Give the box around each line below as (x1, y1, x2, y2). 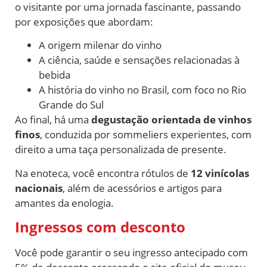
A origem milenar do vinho (39, 38, 162, 52)
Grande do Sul (39, 98, 104, 112)
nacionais (15, 181, 63, 195)
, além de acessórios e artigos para (63, 181, 222, 195)
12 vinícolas (191, 166, 249, 180)
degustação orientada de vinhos (91, 113, 252, 127)
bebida (39, 68, 70, 82)
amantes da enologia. (15, 195, 114, 210)
